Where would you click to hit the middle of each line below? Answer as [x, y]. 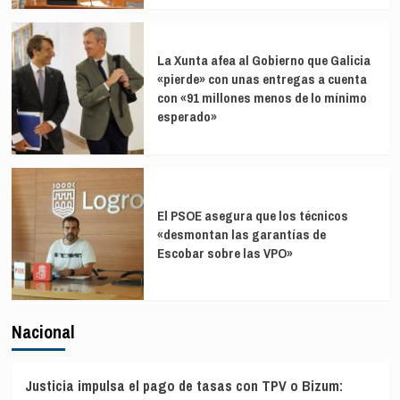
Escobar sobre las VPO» [225, 253]
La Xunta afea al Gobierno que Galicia [263, 61]
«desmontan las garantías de [241, 234]
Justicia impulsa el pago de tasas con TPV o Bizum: [183, 386]
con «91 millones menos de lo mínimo [262, 98]
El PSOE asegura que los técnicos [252, 215]
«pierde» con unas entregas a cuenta [262, 79]
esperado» [187, 117]
